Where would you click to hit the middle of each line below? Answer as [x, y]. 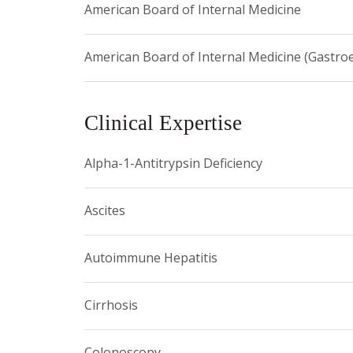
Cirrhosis [111, 305]
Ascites [105, 211]
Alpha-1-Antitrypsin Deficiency [173, 163]
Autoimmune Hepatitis [151, 258]
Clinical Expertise [163, 123]
